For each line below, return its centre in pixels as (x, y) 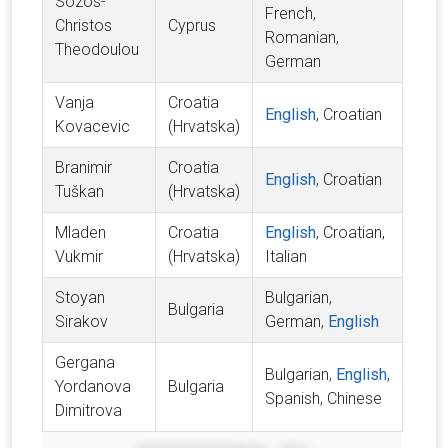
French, (290, 13)
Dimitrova (88, 410)
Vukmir (79, 256)
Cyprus (192, 25)
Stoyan (80, 297)
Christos (83, 25)
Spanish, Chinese (323, 398)
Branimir (83, 167)
